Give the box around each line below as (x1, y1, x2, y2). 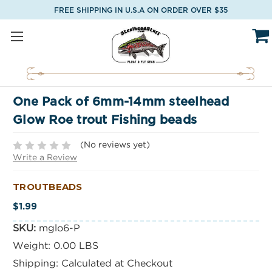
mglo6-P (38, 224, 80, 234)
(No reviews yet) (80, 141, 150, 149)
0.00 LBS (53, 242, 98, 251)
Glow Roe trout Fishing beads (13, 114, 197, 127)
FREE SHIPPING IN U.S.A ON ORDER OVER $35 (53, 6, 228, 14)
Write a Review (13, 154, 77, 162)
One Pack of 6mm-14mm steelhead (13, 96, 229, 109)
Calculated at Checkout (61, 259, 172, 269)
